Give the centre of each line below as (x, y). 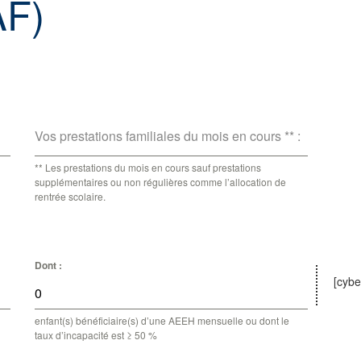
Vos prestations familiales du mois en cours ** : (168, 135)
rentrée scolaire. (70, 196)
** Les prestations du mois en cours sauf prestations (148, 167)
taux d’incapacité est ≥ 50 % (96, 334)
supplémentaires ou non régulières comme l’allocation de (160, 181)
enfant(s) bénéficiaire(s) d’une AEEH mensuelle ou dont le (162, 320)
